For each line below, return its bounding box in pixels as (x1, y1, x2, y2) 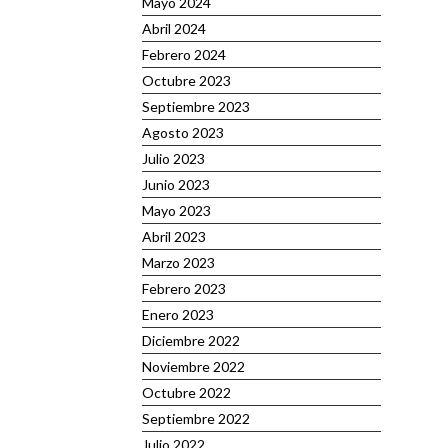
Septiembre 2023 (142, 98, 250, 115)
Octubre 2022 (142, 384, 231, 401)
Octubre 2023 (142, 72, 231, 89)
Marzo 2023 (142, 254, 215, 271)
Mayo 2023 (142, 202, 211, 219)
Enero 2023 (142, 306, 214, 323)
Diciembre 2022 (142, 332, 240, 349)
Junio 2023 (142, 176, 210, 193)
